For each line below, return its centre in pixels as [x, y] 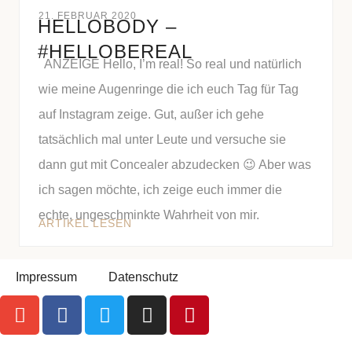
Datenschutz [143, 277]
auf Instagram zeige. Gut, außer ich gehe [151, 114]
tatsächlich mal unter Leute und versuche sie [162, 139]
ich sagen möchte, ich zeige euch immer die [160, 190]
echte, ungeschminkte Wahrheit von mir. [149, 215]
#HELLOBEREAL [115, 51]
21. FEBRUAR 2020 [88, 16]
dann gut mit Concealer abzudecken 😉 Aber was [175, 165]
